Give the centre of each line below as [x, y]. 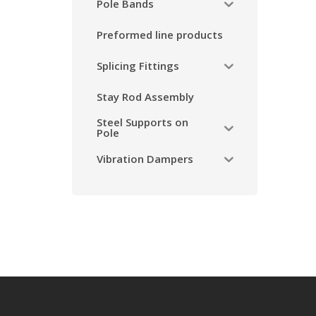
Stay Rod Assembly [145, 96]
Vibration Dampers [145, 158]
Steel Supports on [142, 122]
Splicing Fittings [138, 65]
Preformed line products [160, 34]
